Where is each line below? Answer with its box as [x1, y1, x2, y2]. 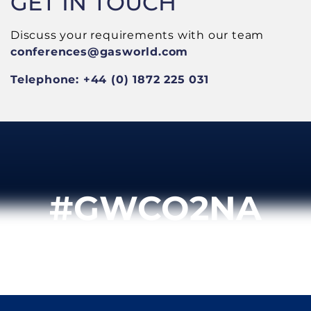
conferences [10, 44, 87, 58]
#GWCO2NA [49, 187, 262, 228]
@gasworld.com [87, 44, 189, 58]
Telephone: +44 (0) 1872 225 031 [10, 72, 209, 86]
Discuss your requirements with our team [10, 28, 264, 42]
